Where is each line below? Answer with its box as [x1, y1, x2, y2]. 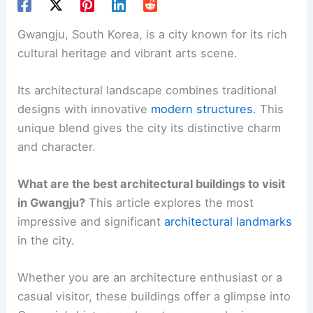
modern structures [151, 101, 254, 116]
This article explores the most [85, 196, 254, 210]
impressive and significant [17, 214, 165, 229]
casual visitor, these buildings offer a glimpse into [17, 289, 291, 304]
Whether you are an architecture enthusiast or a [17, 270, 283, 285]
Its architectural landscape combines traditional [17, 82, 277, 97]
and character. [17, 139, 96, 154]
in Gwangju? [17, 196, 86, 210]
